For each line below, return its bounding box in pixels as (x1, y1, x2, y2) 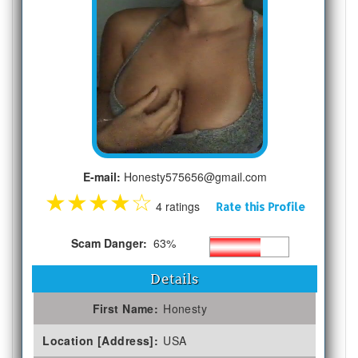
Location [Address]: (42, 332, 159, 348)
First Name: (92, 300, 159, 316)
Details (150, 270, 199, 287)
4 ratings (152, 197, 216, 214)
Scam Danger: (70, 234, 150, 251)
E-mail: (82, 168, 121, 185)
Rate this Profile (215, 199, 305, 213)
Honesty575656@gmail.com (120, 168, 267, 185)
